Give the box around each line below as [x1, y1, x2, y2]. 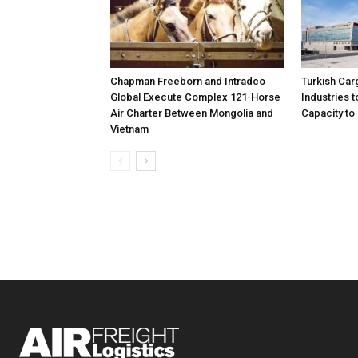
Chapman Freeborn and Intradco [110, 75, 265, 87]
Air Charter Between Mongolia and [110, 107, 273, 119]
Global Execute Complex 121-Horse [110, 91, 280, 103]
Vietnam [110, 123, 149, 135]
